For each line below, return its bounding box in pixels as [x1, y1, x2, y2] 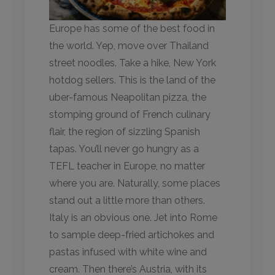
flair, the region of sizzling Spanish [49, 125, 200, 137]
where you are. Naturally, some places [49, 177, 220, 189]
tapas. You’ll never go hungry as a [49, 142, 199, 155]
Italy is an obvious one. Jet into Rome [49, 211, 217, 223]
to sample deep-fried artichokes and [49, 228, 214, 241]
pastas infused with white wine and [49, 246, 207, 258]
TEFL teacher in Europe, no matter [49, 160, 205, 172]
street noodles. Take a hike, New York [49, 56, 216, 69]
